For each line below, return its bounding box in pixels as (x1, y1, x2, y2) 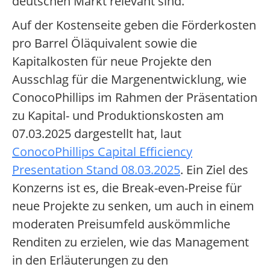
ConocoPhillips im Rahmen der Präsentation (12, 89, 257, 106)
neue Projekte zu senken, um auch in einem (12, 198, 254, 215)
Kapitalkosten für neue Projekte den (12, 53, 212, 70)
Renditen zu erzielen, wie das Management (12, 234, 249, 251)
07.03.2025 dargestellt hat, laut (12, 125, 181, 142)
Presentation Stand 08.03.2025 (12, 162, 180, 178)
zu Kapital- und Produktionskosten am (12, 107, 224, 124)
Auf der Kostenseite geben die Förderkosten (12, 17, 256, 34)
